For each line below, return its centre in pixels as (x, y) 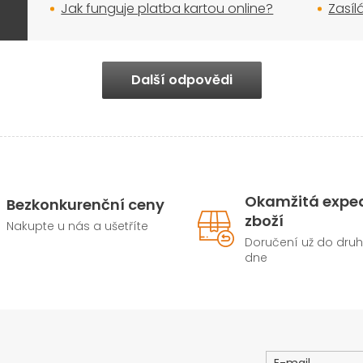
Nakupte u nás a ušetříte (77, 226)
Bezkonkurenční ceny (85, 204)
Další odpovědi (181, 80)
